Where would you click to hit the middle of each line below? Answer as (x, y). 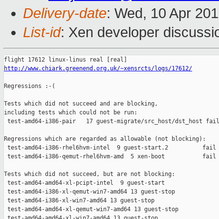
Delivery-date (65, 13)
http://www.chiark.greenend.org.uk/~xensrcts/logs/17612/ (98, 69)
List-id (42, 33)
